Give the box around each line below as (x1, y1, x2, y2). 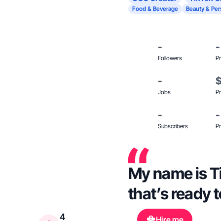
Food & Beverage (132, 5, 178, 12)
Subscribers (158, 122, 188, 130)
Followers (158, 54, 182, 62)
